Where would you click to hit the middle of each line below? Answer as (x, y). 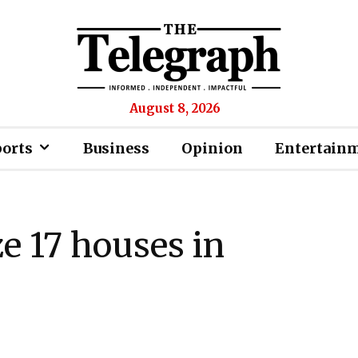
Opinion (212, 148)
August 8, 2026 (175, 108)
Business (116, 148)
